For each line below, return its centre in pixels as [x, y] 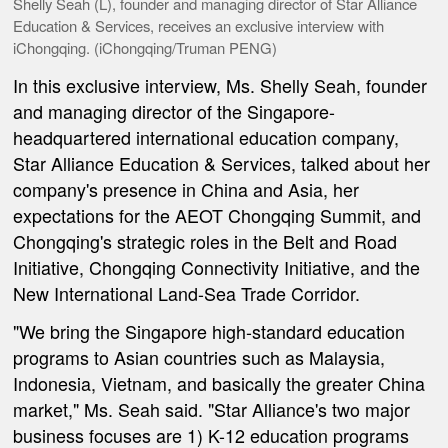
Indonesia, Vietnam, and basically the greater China [219, 383]
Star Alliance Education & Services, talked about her [222, 162]
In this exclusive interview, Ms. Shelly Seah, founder [220, 84]
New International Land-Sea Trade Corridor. [187, 292]
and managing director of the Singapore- [174, 110]
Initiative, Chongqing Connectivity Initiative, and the [217, 266]
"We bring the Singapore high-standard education [209, 331]
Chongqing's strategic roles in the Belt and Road [205, 240]
